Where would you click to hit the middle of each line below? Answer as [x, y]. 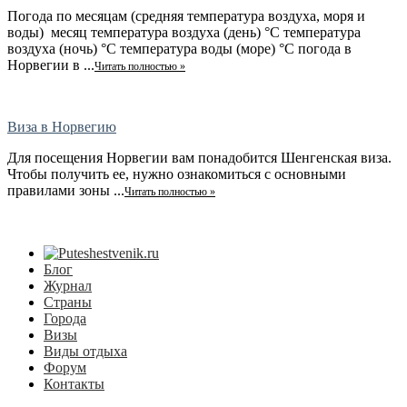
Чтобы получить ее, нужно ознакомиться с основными [177, 174]
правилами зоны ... [66, 191]
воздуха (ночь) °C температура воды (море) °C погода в [179, 49]
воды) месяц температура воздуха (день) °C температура [184, 33]
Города [65, 319]
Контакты [74, 384]
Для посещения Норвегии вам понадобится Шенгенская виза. [199, 158]
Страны [68, 303]
